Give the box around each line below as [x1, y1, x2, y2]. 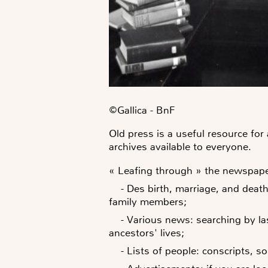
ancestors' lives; [109, 226, 184, 239]
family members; [109, 194, 187, 208]
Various [127, 212, 165, 226]
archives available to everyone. [109, 139, 254, 153]
